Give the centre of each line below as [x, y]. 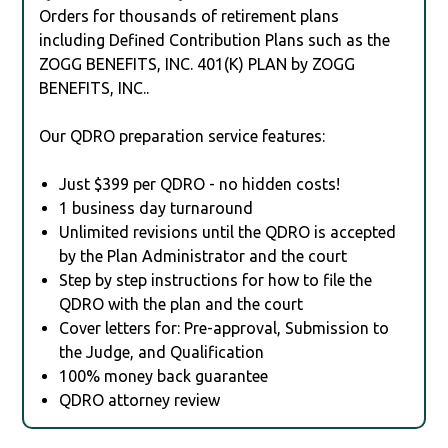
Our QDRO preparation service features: [182, 135]
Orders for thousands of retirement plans [189, 15]
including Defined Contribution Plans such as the [215, 39]
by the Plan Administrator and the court [203, 255]
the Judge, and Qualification [162, 351]
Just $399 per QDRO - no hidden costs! [200, 183]
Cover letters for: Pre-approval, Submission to [224, 327]
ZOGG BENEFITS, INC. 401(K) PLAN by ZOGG [197, 63]
